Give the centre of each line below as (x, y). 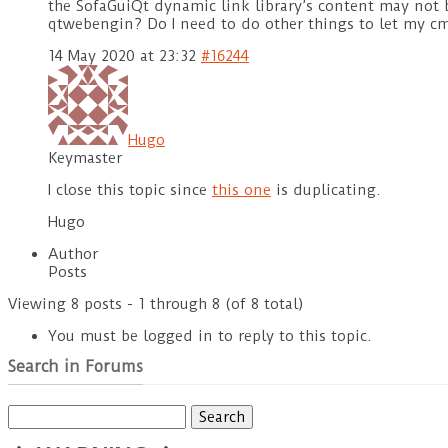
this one (241, 190)
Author (73, 254)
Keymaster (85, 158)
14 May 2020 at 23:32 (122, 56)
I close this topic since (130, 190)
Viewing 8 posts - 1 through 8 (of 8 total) (156, 304)
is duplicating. (326, 190)
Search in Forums (75, 367)
